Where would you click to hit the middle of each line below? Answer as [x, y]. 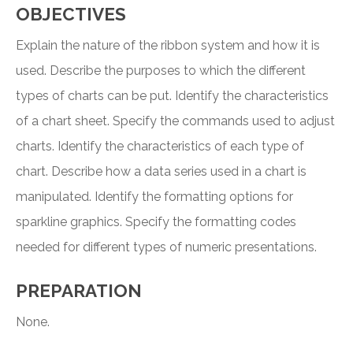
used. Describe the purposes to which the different [161, 71]
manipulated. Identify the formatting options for [154, 197]
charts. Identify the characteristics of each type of [160, 147]
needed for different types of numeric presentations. [166, 247]
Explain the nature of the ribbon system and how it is [168, 46]
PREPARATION [79, 291]
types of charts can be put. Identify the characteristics [172, 96]
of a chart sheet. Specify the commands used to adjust [175, 121]
